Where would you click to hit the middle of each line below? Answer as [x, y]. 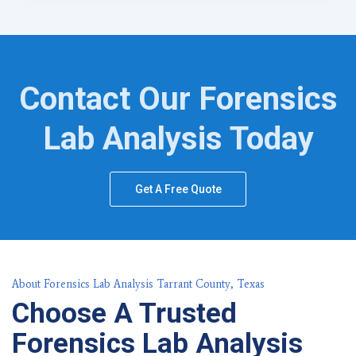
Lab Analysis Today [178, 139]
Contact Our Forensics [178, 99]
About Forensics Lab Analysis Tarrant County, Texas [138, 284]
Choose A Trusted [124, 314]
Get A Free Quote [178, 190]
